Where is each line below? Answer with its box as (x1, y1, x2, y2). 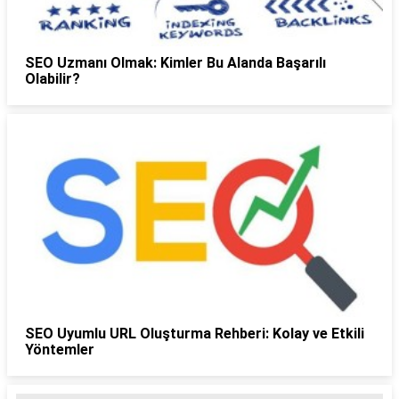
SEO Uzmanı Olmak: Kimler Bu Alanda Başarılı (25, 54, 326, 72)
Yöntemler (25, 340, 94, 358)
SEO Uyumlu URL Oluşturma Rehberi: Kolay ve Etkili (25, 324, 364, 342)
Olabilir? (25, 70, 80, 88)
